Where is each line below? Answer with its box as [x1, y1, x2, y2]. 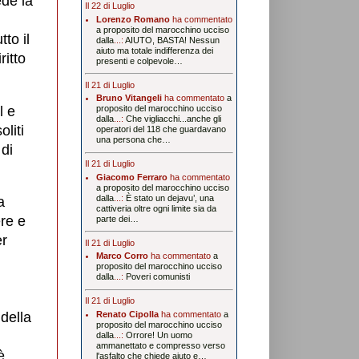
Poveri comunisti [125, 272, 190, 282]
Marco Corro [95, 251, 148, 261]
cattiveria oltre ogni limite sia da [95, 203, 216, 213]
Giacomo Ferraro [95, 171, 167, 182]
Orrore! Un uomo [125, 329, 192, 340]
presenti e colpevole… [95, 55, 183, 66]
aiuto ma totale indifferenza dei [95, 45, 213, 55]
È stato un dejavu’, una [125, 192, 214, 203]
